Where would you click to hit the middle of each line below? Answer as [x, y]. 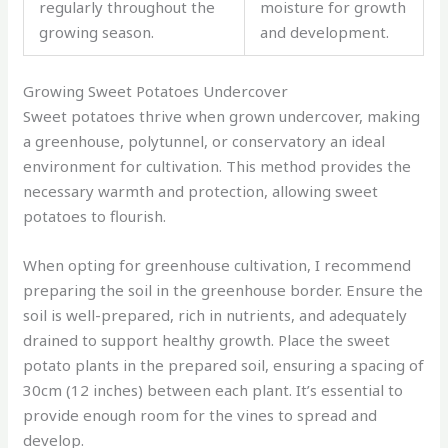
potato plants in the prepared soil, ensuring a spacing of [224, 364]
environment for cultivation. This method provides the [217, 165]
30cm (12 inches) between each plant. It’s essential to [213, 389]
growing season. [97, 32]
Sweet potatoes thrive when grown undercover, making [222, 115]
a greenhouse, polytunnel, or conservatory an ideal [204, 140]
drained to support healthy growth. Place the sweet [207, 339]
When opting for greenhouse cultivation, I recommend [217, 264]
